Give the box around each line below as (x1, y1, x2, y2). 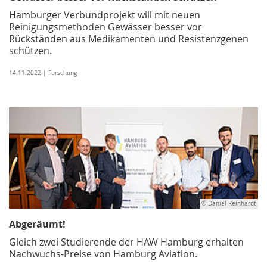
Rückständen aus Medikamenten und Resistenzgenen (9, 32, 249, 45)
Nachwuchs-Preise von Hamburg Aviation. (9, 247, 197, 260)
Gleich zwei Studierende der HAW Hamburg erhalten (9, 235, 244, 249)
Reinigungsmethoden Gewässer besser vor (9, 20, 202, 33)
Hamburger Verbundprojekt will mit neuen (9, 8, 200, 21)
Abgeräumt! (9, 217, 66, 231)
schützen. (9, 44, 52, 57)
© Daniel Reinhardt (201, 199, 256, 207)
